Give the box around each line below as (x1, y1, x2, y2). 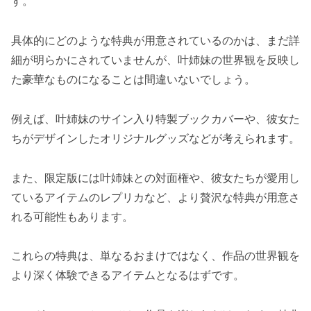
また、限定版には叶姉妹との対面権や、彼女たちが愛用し (11, 170, 300, 185)
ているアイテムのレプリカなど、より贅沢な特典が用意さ (11, 190, 300, 204)
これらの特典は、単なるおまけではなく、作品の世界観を (11, 249, 300, 263)
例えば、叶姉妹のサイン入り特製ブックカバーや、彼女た (11, 111, 300, 126)
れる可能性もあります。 (11, 209, 133, 224)
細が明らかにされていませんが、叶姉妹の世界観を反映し (11, 53, 300, 67)
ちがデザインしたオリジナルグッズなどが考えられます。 (11, 131, 300, 145)
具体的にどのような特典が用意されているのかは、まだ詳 (11, 33, 300, 48)
